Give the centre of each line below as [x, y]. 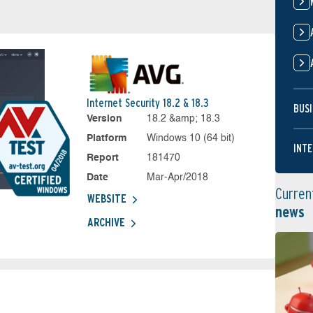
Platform [106, 138]
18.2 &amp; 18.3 [184, 119]
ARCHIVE [106, 223]
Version [104, 119]
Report [102, 158]
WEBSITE [107, 199]
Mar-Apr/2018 [178, 177]
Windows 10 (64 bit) [191, 138]
